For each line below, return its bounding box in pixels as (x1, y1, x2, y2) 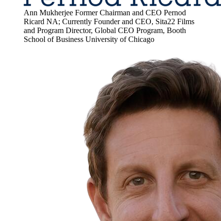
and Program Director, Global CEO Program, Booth (24, 26, 186, 35)
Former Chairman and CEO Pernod (75, 8, 186, 17)
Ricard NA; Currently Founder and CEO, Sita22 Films (24, 17, 194, 26)
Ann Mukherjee (24, 8, 73, 17)
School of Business (24, 35, 83, 44)
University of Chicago (85, 35, 154, 44)
